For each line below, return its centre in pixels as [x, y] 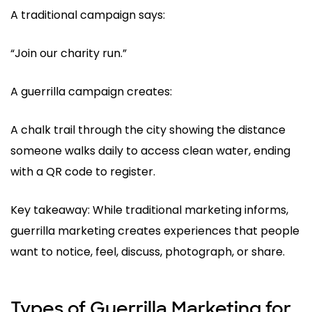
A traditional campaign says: [88, 15]
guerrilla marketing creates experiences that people [155, 231]
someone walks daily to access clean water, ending [150, 151]
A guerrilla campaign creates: [91, 92]
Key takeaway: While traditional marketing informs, [149, 210]
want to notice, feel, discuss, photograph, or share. [148, 252]
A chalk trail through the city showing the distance [148, 130]
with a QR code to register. [83, 172]
